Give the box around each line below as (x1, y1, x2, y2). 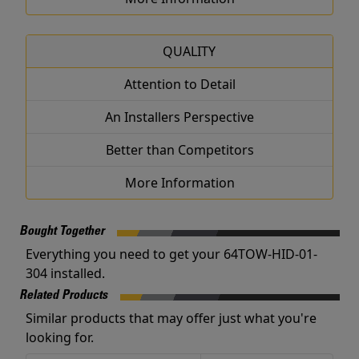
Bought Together (19, 225, 104, 238)
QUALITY (159, 42, 216, 60)
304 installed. (26, 264, 105, 282)
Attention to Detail (123, 75, 236, 93)
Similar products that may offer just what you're (26, 309, 317, 327)
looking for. (26, 329, 94, 346)
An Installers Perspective (105, 108, 254, 126)
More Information (124, 174, 235, 192)
